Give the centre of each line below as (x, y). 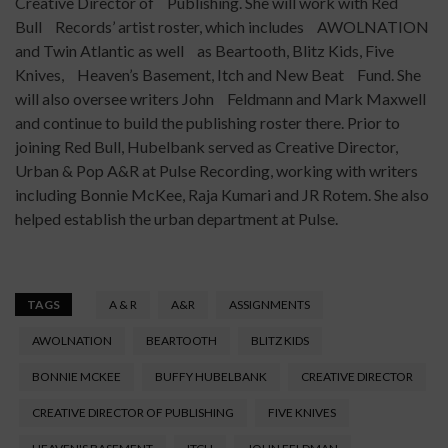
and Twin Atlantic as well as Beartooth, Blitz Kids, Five (204, 51)
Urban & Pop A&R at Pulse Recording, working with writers (216, 171)
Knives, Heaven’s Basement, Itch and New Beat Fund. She (218, 75)
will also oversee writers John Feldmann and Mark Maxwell (220, 99)
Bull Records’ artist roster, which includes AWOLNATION (222, 27)
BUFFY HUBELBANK (211, 377)
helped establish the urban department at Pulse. (176, 219)
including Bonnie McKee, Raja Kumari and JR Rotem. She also (222, 195)
